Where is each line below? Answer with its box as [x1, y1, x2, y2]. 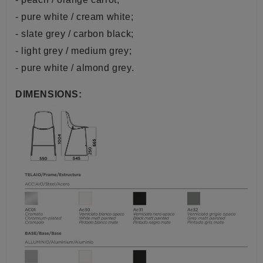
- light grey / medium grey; [15, 46, 132, 56]
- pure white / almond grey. [15, 63, 134, 73]
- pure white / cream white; [15, 12, 134, 22]
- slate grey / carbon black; [15, 29, 134, 39]
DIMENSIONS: [15, 89, 82, 100]
